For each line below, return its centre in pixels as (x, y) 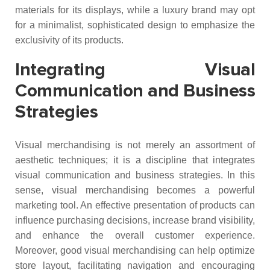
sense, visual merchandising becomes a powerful (135, 190)
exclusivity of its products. (69, 40)
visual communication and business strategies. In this (135, 175)
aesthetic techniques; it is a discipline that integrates (135, 160)
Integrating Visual (135, 70)
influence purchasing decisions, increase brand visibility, (135, 220)
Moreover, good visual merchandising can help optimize (135, 250)
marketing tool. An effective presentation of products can (135, 205)
